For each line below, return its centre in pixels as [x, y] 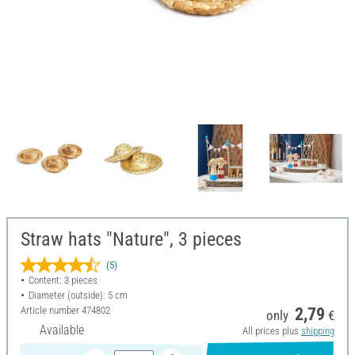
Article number [51, 311]
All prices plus [271, 331]
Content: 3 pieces [63, 281]
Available [62, 330]
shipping [317, 331]
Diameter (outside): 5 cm [78, 296]
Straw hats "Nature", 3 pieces [131, 240]
